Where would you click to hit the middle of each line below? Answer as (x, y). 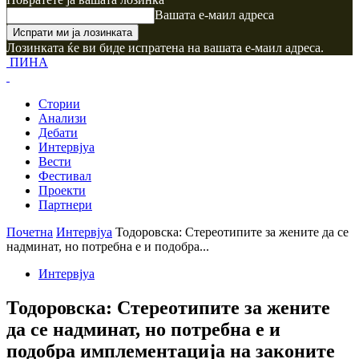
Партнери (65, 205)
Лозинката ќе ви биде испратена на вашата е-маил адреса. (165, 48)
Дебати (58, 133)
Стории (59, 104)
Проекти (62, 190)
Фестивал (65, 176)
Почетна (30, 232)
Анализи (63, 118)
